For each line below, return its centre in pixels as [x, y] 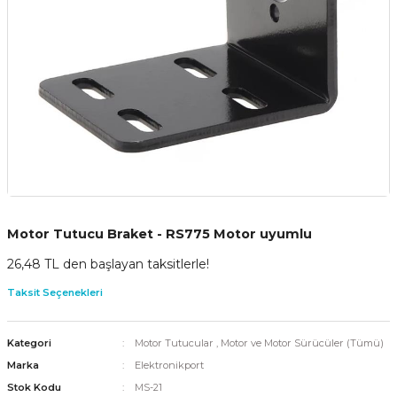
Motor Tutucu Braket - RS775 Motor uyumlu [160, 234]
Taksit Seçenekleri [55, 292]
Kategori [29, 343]
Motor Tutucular [174, 343]
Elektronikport [169, 365]
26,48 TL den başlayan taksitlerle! [108, 264]
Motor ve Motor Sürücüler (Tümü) [302, 343]
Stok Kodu [34, 387]
